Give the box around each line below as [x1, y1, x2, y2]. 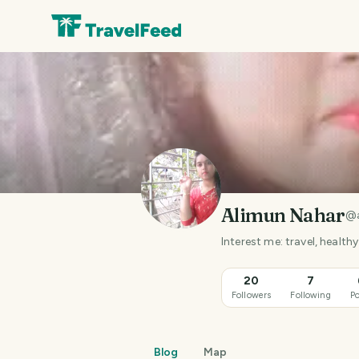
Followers [232, 289, 272, 301]
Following [290, 289, 331, 301]
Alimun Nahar [221, 204, 345, 227]
